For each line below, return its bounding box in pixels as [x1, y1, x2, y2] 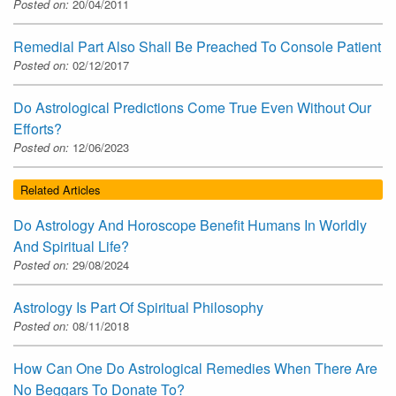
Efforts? [13, 118, 62, 139]
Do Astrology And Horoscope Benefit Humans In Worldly [13, 215, 367, 236]
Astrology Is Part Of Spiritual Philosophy [13, 297, 263, 318]
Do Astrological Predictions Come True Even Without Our [13, 96, 371, 118]
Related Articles [20, 180, 100, 198]
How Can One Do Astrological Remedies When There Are [13, 358, 377, 379]
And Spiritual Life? [13, 236, 129, 257]
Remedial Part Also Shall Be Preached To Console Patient [13, 35, 381, 57]
